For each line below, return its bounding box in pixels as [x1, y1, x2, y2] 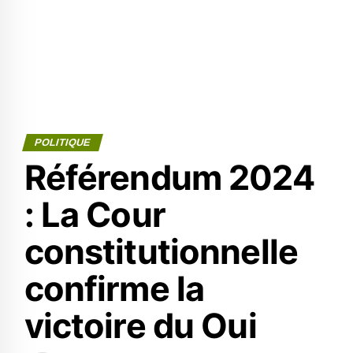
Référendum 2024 [24, 157, 314, 198]
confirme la [24, 268, 205, 309]
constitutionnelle [24, 231, 298, 272]
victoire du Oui [24, 305, 257, 346]
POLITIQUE [32, 136, 92, 148]
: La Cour [24, 194, 165, 235]
